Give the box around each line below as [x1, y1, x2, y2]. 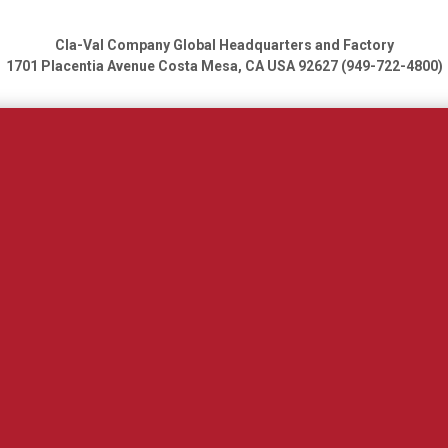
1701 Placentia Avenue [5, 57, 158, 74]
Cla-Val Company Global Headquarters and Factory [54, 36, 394, 53]
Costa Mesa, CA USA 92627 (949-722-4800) [157, 57, 443, 74]
